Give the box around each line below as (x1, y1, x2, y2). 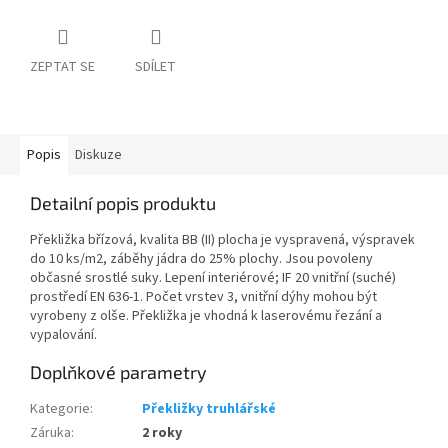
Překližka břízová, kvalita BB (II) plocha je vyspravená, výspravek (30, 230, 415, 251)
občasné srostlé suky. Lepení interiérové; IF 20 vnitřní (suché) (30, 268, 396, 289)
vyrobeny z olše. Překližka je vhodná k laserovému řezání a (30, 306, 382, 327)
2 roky (142, 423, 182, 444)
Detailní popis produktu (30, 192, 216, 215)
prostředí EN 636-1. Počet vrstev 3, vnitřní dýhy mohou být (30, 287, 377, 308)
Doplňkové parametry (30, 361, 207, 384)
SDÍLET (135, 57, 176, 78)
